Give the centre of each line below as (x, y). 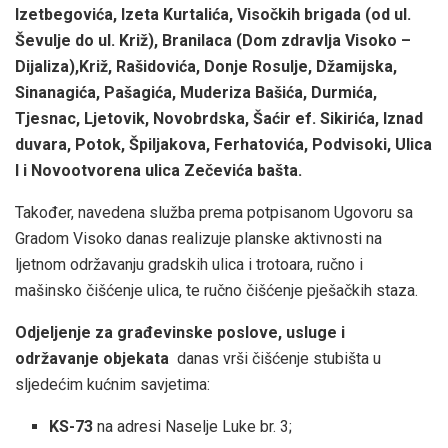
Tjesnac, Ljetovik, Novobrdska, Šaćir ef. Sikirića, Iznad (219, 118)
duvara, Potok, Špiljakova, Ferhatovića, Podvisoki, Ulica (223, 144)
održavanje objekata (96, 358)
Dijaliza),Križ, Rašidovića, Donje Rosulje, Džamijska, (206, 66)
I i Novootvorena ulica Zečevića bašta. (158, 170)
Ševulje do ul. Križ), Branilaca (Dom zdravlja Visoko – (213, 40)
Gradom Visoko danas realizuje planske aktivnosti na (198, 238)
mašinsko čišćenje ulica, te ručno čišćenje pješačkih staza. (216, 290)
